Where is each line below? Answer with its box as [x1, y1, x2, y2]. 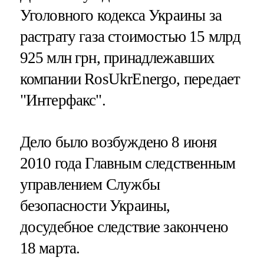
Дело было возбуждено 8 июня [19, 133, 217, 151]
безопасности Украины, [19, 197, 170, 215]
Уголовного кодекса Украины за [19, 6, 222, 24]
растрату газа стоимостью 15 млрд [19, 27, 241, 45]
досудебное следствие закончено [19, 218, 229, 236]
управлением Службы [19, 176, 160, 194]
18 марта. [19, 239, 80, 258]
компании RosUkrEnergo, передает [19, 70, 240, 88]
